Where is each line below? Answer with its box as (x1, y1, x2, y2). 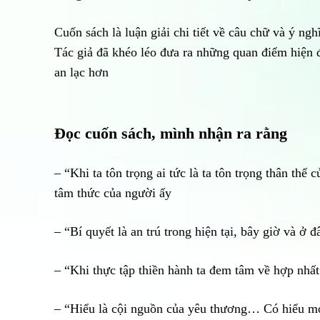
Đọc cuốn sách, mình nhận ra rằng (54, 124, 287, 142)
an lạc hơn (54, 65, 109, 79)
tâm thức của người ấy (54, 186, 171, 200)
